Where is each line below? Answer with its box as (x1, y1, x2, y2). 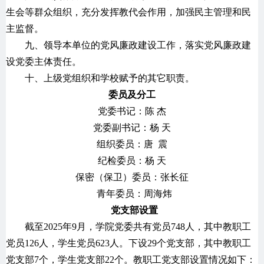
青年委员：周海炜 (66, 188, 172, 199)
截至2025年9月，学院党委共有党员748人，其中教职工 (25, 221, 251, 232)
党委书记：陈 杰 (98, 105, 166, 116)
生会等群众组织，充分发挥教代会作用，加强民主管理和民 (6, 6, 251, 17)
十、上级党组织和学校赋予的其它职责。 (25, 72, 194, 83)
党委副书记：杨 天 (93, 122, 171, 133)
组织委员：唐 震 (97, 138, 167, 149)
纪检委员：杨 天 (98, 155, 166, 166)
